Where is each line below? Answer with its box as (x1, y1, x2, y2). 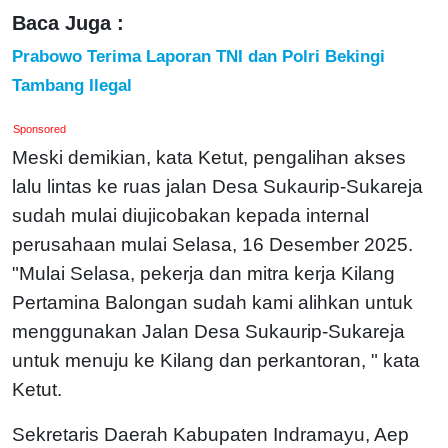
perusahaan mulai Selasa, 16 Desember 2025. (12, 233, 413, 255)
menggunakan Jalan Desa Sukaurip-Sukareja (12, 320, 405, 342)
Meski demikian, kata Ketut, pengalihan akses (12, 146, 406, 168)
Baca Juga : (12, 11, 124, 34)
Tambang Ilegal (12, 74, 132, 95)
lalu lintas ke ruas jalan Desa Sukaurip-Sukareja (12, 175, 423, 197)
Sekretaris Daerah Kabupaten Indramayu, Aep (12, 423, 409, 445)
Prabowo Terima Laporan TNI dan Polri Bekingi (12, 45, 385, 66)
